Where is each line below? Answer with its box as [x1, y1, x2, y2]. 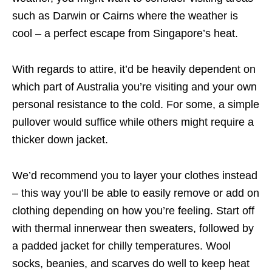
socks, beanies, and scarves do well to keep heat [12, 257, 250, 270]
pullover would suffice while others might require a [12, 116, 254, 129]
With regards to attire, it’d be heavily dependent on [12, 63, 256, 76]
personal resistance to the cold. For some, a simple [12, 98, 259, 111]
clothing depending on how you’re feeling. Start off [12, 205, 254, 217]
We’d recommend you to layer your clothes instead [12, 169, 257, 182]
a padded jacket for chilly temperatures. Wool [12, 240, 231, 253]
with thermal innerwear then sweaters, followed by [12, 222, 254, 235]
